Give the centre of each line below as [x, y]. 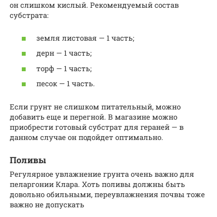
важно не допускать [47, 205]
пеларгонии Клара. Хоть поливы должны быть [97, 184]
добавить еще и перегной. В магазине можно [93, 117]
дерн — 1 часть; [64, 53]
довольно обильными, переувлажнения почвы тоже [107, 194]
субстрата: [29, 15]
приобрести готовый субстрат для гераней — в [97, 127]
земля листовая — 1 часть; [85, 38]
